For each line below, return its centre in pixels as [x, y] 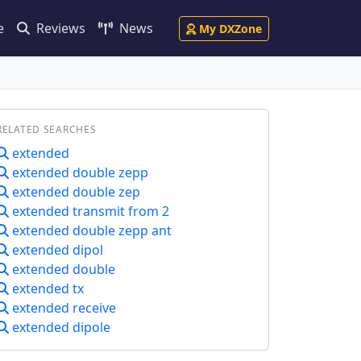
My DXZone [230, 28]
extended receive [62, 308]
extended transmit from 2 [89, 211]
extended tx [46, 288]
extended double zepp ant [90, 230]
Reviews [59, 28]
